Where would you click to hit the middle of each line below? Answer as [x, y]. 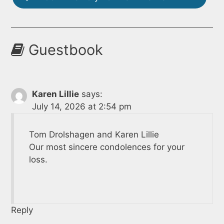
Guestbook [63, 49]
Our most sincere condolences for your [106, 147]
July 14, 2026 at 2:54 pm [81, 106]
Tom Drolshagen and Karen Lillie [94, 134]
